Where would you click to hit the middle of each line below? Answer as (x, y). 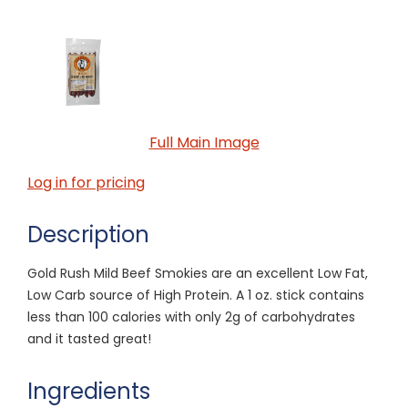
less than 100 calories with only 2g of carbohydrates (191, 316)
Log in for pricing (86, 182)
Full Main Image (204, 142)
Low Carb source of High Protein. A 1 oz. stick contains (196, 295)
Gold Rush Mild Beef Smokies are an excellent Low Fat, (198, 273)
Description (88, 234)
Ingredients (89, 391)
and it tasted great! (89, 338)
